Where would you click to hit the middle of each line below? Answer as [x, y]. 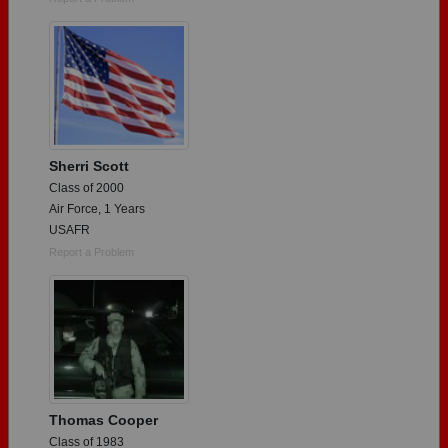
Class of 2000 [86, 188]
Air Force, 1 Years [97, 209]
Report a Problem [91, 252]
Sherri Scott [89, 166]
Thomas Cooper [103, 420]
